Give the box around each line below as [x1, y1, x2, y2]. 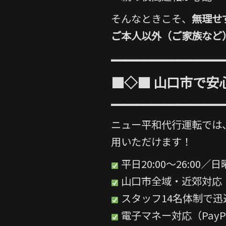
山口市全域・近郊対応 [118, 173, 222, 189]
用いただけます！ [111, 134, 192, 149]
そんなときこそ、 [111, 11, 192, 26]
